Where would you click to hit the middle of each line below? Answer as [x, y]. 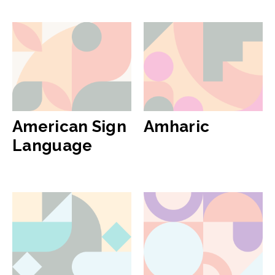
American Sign [69, 126]
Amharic [177, 126]
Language [52, 145]
